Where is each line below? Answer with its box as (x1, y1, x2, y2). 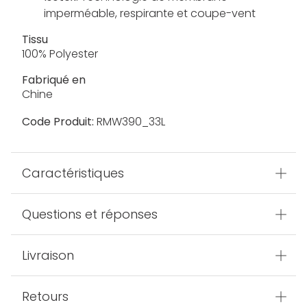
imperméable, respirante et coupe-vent (44, 5, 256, 22)
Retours (22, 288, 69, 306)
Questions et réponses (22, 206, 158, 223)
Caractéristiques (22, 164, 124, 182)
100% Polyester (22, 46, 98, 62)
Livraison (22, 247, 74, 265)
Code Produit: (22, 114, 94, 130)
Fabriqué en (22, 72, 86, 88)
